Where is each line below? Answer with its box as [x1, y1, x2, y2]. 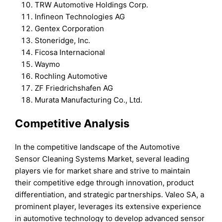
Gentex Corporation [35, 23, 105, 33]
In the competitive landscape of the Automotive [15, 142, 180, 152]
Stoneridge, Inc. [35, 35, 91, 45]
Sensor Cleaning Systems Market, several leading [15, 154, 190, 164]
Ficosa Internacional [35, 47, 106, 57]
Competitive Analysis [15, 116, 130, 130]
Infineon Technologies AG [35, 11, 125, 21]
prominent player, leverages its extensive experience [15, 202, 202, 212]
